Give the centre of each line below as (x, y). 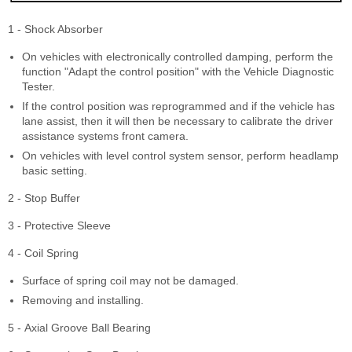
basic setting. (55, 171)
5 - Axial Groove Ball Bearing (79, 328)
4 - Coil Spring (43, 253)
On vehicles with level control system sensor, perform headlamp (180, 156)
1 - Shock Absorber (55, 29)
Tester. (38, 87)
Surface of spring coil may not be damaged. (130, 281)
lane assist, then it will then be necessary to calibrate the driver (178, 121)
